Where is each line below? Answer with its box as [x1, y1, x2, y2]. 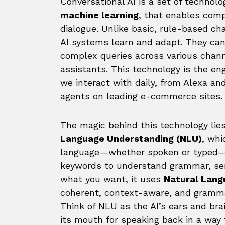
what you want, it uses [60, 174, 164, 184]
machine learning [60, 10, 139, 20]
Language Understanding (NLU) [60, 133, 202, 144]
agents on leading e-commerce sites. [60, 91, 222, 101]
